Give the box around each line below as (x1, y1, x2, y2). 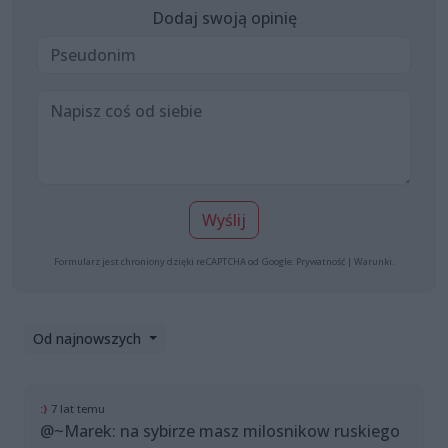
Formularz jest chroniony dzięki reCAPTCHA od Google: (54, 255, 296, 269)
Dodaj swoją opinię (151, 7, 297, 30)
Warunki (354, 255, 392, 269)
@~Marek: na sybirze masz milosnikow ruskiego (40, 420, 400, 443)
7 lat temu (51, 401, 105, 417)
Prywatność (296, 255, 345, 269)
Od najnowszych (33, 329, 145, 349)
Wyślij (202, 209, 246, 232)
